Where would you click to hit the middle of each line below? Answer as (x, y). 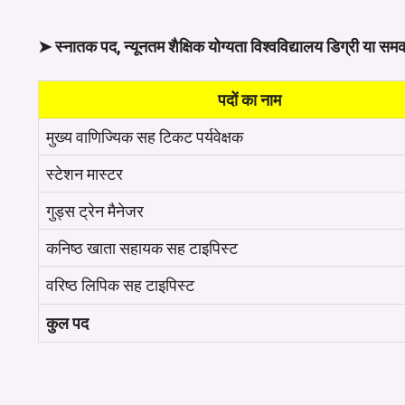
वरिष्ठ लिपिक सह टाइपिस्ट (120, 285)
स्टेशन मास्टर (85, 174)
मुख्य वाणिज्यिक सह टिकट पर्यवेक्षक (145, 137)
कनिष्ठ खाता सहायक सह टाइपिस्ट (142, 248)
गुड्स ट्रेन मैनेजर (95, 211)
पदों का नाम (249, 99)
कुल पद (69, 323)
